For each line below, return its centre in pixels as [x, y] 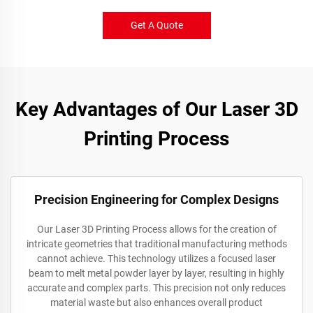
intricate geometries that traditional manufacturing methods [156, 244]
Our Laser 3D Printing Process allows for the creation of [156, 230]
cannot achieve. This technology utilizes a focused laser [156, 259]
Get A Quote [156, 26]
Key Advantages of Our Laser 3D [156, 110]
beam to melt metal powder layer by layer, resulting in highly [156, 274]
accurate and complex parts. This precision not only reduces [156, 288]
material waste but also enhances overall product [156, 303]
